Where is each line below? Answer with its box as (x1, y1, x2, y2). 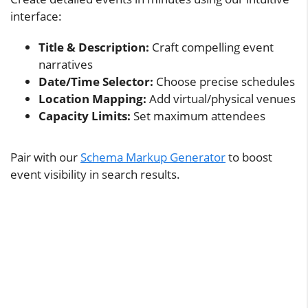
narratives (38, 56, 93, 72)
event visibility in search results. (10, 166, 180, 183)
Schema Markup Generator (80, 149, 225, 166)
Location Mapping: (38, 90, 146, 107)
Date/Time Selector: (38, 73, 153, 89)
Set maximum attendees (131, 107, 265, 124)
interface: (10, 8, 62, 24)
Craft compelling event (149, 38, 274, 55)
